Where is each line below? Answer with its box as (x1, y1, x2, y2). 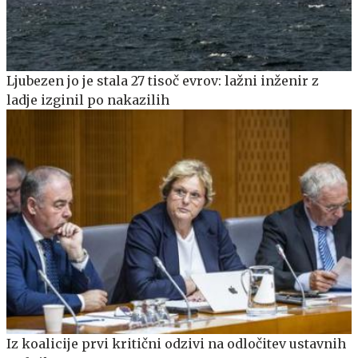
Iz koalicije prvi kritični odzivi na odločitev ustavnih (6, 335, 346, 352)
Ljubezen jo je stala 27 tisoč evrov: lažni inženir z (6, 72, 319, 89)
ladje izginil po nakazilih (6, 91, 169, 108)
